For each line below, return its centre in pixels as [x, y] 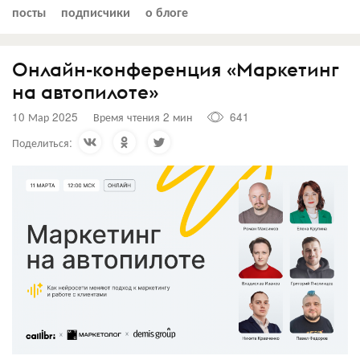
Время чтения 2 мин [143, 117]
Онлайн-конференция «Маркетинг [176, 69]
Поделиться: [42, 142]
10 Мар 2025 [45, 117]
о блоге [167, 11]
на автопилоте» [85, 91]
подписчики [96, 11]
